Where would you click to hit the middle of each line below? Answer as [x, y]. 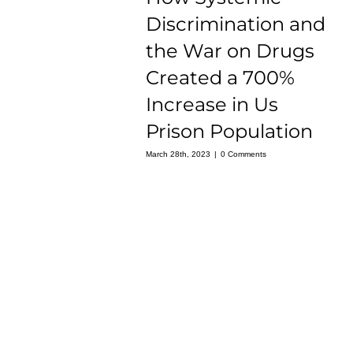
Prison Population [229, 132]
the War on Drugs [230, 51]
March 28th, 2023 [178, 154]
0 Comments [243, 154]
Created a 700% [220, 78]
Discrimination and [235, 24]
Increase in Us [212, 105]
